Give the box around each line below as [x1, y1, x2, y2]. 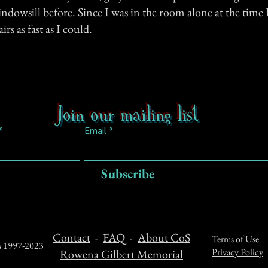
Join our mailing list [59, 102, 200, 125]
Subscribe [101, 165, 154, 182]
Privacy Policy [212, 246, 263, 258]
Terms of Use [212, 233, 259, 245]
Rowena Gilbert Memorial [60, 246, 183, 262]
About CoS [138, 230, 190, 245]
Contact [53, 230, 90, 245]
